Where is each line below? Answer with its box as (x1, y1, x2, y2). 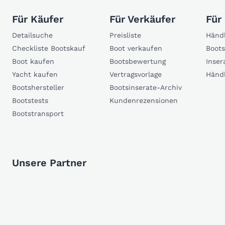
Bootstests (12, 96, 48, 105)
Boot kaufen (12, 57, 54, 66)
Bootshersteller (12, 83, 64, 92)
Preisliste (109, 31, 141, 40)
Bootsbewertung (109, 57, 166, 66)
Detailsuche (12, 31, 53, 40)
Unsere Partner (12, 157, 86, 169)
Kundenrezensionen (109, 96, 178, 105)
